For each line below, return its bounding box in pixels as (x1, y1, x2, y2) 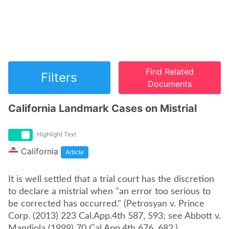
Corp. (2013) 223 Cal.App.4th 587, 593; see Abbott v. (8, 212, 221, 221)
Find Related (146, 66, 194, 77)
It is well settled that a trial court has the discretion (8, 175, 214, 184)
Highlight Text (37, 130, 76, 138)
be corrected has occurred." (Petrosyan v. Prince (8, 199, 204, 209)
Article (65, 148, 84, 156)
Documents (148, 79, 192, 89)
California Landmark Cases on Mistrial (8, 102, 197, 114)
